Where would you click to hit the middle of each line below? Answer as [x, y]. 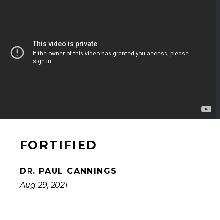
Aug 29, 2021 [44, 185]
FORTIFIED [59, 145]
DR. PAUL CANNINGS [69, 171]
